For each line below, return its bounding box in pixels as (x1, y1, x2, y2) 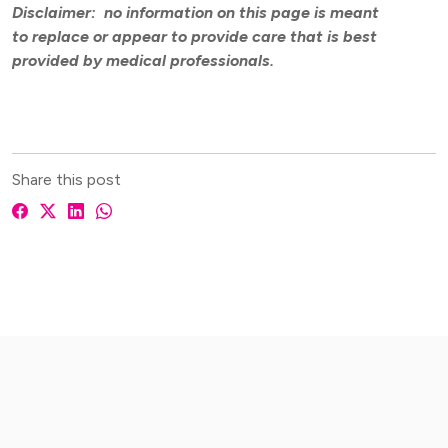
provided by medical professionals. (12, 51, 278, 70)
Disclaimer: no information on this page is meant (12, 3, 379, 22)
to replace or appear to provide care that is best (12, 27, 377, 46)
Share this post (12, 170, 121, 189)
